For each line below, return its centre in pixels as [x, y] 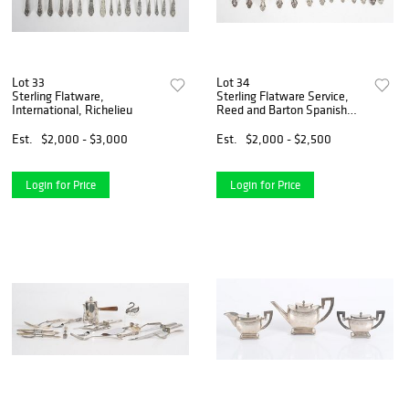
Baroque [238, 124]
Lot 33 [28, 83]
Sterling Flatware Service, [283, 96]
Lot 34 [234, 83]
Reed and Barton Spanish [282, 110]
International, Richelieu [72, 110]
